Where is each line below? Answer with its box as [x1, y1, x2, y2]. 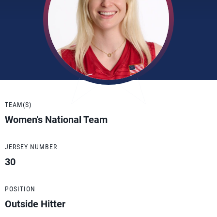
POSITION [5, 185, 35, 193]
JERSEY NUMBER [5, 143, 57, 151]
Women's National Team [5, 114, 108, 125]
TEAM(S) [5, 101, 31, 108]
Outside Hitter [5, 198, 65, 210]
